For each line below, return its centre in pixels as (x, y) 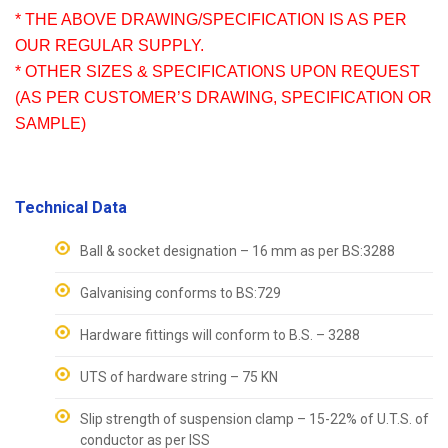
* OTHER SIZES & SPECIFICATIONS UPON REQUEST (217, 71)
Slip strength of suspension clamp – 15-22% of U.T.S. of (254, 418)
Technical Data (71, 207)
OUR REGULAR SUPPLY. (109, 45)
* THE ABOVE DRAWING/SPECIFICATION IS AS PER (211, 19)
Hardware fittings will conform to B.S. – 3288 (220, 334)
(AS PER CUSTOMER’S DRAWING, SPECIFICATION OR (223, 97)
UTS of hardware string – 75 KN (179, 376)
